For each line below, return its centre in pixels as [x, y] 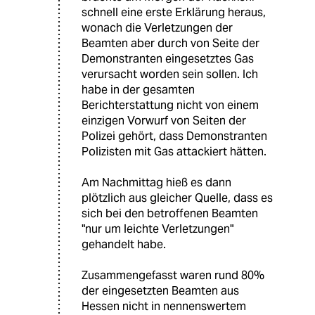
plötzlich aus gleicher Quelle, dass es [177, 198]
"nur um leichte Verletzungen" [157, 229]
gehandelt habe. [124, 245]
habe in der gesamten [138, 90]
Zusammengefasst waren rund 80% [173, 276]
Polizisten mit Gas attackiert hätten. [174, 152]
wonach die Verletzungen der [157, 28]
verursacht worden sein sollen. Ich [170, 75]
